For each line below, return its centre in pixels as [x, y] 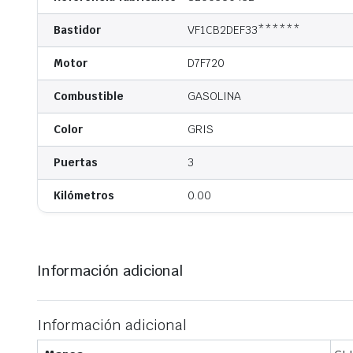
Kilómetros [84, 196]
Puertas [76, 163]
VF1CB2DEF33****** [244, 30]
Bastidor [77, 30]
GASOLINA [214, 97]
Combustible [89, 97]
